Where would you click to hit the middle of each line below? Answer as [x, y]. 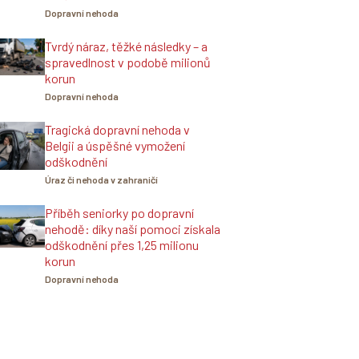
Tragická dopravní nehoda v [117, 129]
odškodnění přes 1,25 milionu [122, 245]
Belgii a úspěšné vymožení [115, 145]
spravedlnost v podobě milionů [128, 62]
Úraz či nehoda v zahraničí [101, 179]
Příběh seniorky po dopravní [119, 213]
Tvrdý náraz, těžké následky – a [126, 46]
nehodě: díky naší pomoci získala [133, 229]
